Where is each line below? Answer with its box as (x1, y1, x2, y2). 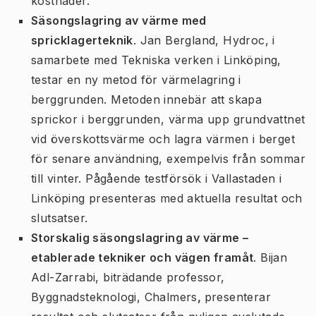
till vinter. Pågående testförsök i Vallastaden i (31, 171, 282, 186)
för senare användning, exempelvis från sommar (31, 152, 305, 166)
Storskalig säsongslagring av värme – (31, 231, 249, 245)
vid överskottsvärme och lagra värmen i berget (31, 132, 295, 146)
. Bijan (253, 250, 288, 265)
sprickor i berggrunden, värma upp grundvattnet (31, 112, 305, 126)
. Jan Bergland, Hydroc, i (133, 33, 275, 47)
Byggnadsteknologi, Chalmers (31, 290, 197, 304)
